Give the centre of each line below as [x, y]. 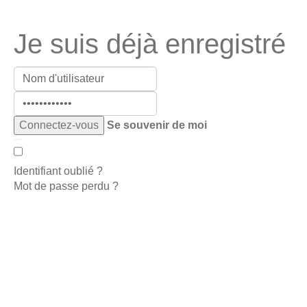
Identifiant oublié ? [58, 171]
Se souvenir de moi [157, 125]
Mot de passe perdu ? [66, 186]
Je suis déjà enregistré [150, 44]
